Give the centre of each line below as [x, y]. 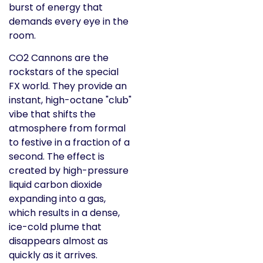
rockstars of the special [64, 72]
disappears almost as [58, 241]
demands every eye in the [69, 21]
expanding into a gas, [57, 199]
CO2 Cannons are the [59, 58]
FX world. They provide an [68, 86]
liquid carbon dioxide [55, 185]
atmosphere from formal [67, 129]
